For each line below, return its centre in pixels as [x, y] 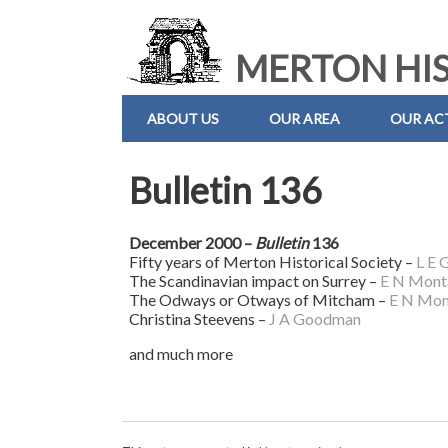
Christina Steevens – [199, 319]
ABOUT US [183, 118]
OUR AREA [304, 118]
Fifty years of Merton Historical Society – [273, 262]
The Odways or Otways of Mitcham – [259, 300]
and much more [181, 354]
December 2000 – [192, 243]
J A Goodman [315, 319]
